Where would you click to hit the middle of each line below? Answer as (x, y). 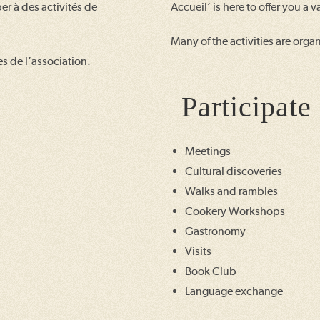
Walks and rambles (231, 191)
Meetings (208, 151)
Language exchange (234, 291)
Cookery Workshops (235, 211)
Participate (246, 107)
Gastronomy (215, 231)
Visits (198, 251)
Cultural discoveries (234, 171)
